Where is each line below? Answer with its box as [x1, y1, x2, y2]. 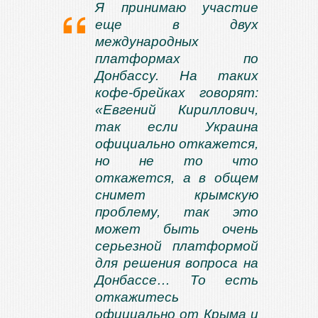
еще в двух [95, 17, 258, 32]
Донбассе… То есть [95, 273, 258, 287]
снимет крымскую [95, 187, 258, 202]
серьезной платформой [95, 238, 258, 253]
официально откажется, [95, 136, 258, 151]
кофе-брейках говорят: [95, 85, 258, 100]
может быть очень [95, 221, 258, 236]
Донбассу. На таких [95, 68, 258, 83]
